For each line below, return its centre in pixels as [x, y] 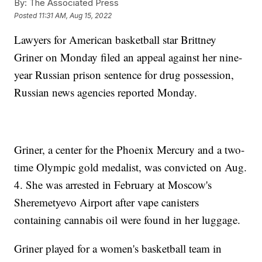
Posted [27, 15]
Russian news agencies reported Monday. [106, 92]
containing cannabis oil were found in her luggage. [127, 220]
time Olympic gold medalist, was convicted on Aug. [131, 167]
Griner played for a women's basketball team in [118, 249]
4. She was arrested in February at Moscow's [113, 185]
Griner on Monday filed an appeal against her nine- [128, 57]
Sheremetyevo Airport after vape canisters [107, 202]
